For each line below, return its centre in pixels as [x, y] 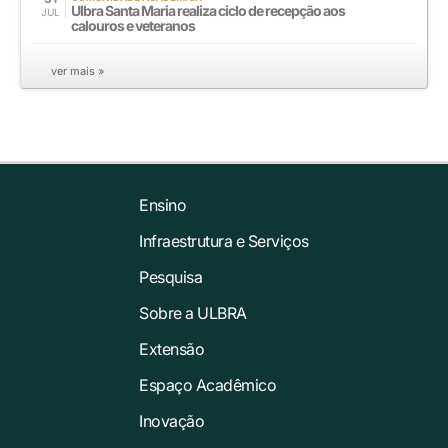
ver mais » [78, 70]
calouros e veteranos [133, 25]
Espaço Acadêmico [208, 384]
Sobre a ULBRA [193, 312]
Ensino [163, 204]
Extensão [172, 348]
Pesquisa [171, 276]
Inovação [172, 420]
